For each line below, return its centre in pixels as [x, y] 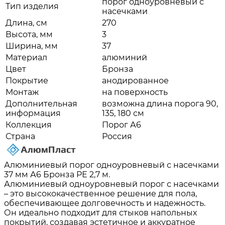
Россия [117, 136]
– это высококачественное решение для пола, [100, 193]
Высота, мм [29, 34]
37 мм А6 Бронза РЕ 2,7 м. [57, 174]
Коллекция [29, 125]
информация [33, 113]
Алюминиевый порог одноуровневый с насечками [111, 165]
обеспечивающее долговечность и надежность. [105, 203]
